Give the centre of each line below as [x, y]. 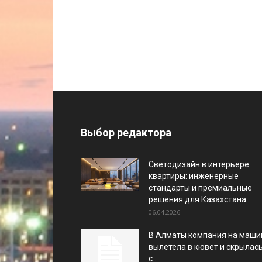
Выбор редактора [126, 132]
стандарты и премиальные [200, 188]
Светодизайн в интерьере [199, 164]
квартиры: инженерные [194, 176]
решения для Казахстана [197, 199]
